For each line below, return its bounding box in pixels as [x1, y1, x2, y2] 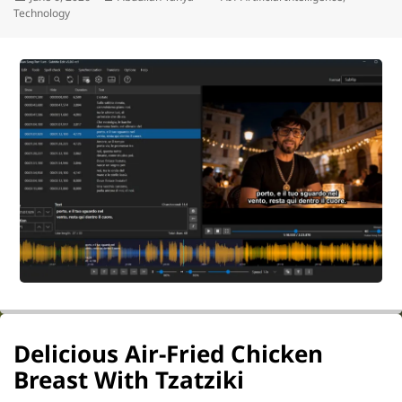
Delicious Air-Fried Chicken [13, 336, 323, 370]
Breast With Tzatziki [13, 363, 244, 396]
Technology [13, 5, 70, 22]
